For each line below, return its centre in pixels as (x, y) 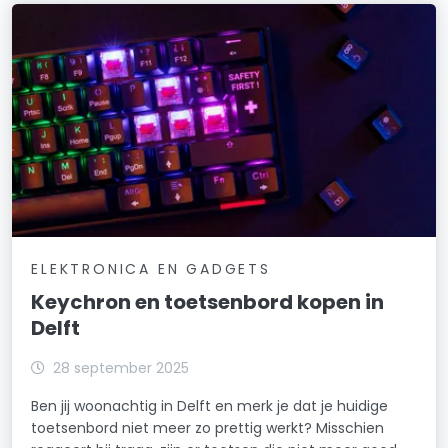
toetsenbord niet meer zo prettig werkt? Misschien (208, 428)
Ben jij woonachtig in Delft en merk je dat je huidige (210, 406)
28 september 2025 (121, 368)
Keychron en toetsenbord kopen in (208, 302)
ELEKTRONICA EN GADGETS (151, 269)
